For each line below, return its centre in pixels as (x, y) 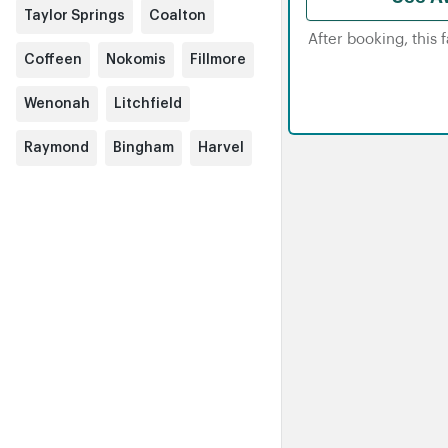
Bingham (143, 148)
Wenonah (57, 104)
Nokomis (136, 60)
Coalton (177, 16)
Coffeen (53, 60)
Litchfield (148, 104)
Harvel (221, 148)
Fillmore (218, 60)
